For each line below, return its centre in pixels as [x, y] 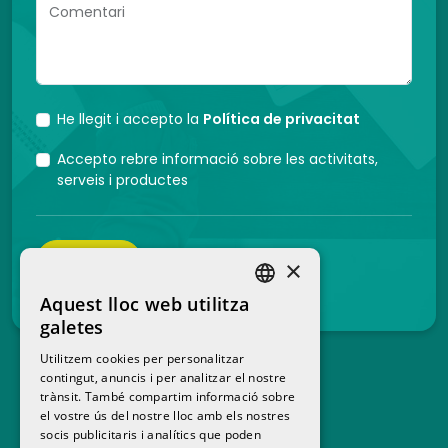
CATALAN [281, 343]
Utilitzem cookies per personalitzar [142, 358]
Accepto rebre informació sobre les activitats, [217, 159]
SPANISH [279, 309]
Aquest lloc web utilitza [145, 304]
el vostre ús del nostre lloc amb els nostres [165, 415]
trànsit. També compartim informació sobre [168, 396]
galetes [72, 327]
